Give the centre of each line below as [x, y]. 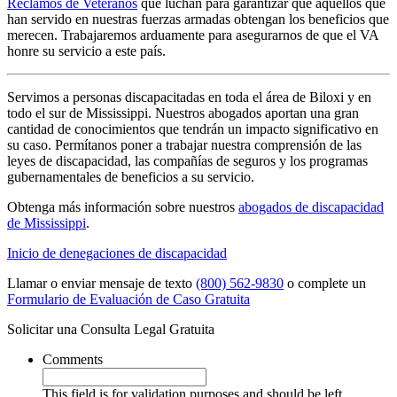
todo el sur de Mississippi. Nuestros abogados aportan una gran [183, 113]
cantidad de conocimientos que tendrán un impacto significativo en [193, 128]
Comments [73, 359]
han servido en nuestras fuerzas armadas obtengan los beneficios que [198, 19]
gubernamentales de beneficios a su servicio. [131, 176]
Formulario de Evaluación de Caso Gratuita [128, 299]
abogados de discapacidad [311, 206]
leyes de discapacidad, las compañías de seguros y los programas [187, 160]
